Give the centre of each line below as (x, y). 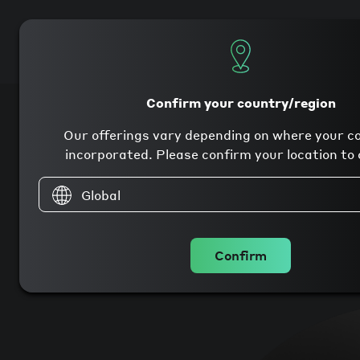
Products (235, 41)
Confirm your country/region (241, 102)
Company (313, 41)
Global (101, 194)
